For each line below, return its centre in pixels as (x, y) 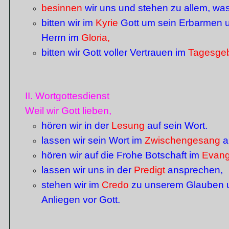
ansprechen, (194, 170)
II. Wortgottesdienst (67, 96)
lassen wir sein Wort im (93, 140)
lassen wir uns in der (88, 170)
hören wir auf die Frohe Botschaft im (122, 155)
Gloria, (94, 38)
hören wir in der (76, 125)
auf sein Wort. (176, 125)
